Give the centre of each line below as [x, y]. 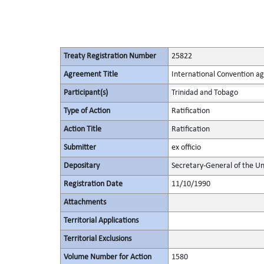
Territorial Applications [101, 221]
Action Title [82, 129]
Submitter [80, 148]
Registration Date [93, 184]
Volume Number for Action [107, 257]
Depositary [81, 166]
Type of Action [87, 111]
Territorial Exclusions [97, 239]
